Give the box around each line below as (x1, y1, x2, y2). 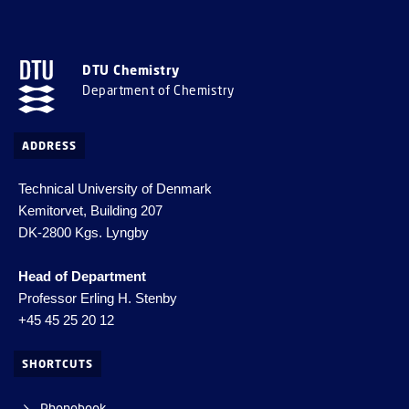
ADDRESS (22, 139, 77, 153)
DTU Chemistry (82, 62, 180, 78)
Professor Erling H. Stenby (18, 290, 177, 307)
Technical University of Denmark (18, 181, 212, 197)
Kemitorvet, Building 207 (18, 203, 163, 219)
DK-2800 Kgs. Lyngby (18, 225, 149, 241)
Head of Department (18, 268, 146, 285)
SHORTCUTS (22, 357, 93, 372)
